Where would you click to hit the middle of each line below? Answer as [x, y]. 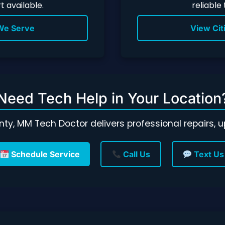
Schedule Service [45, 154]
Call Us [135, 154]
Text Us [208, 154]
